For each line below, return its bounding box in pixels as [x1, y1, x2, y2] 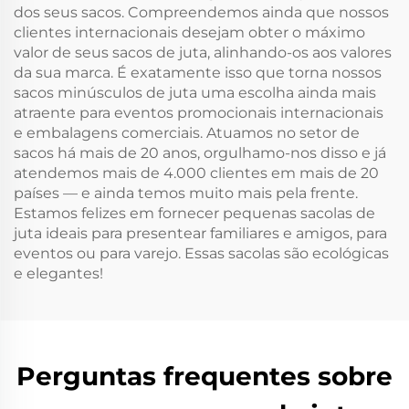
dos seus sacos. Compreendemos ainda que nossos [14, 4, 389, 22]
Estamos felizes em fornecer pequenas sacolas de [14, 204, 375, 223]
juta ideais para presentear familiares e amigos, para [14, 225, 387, 243]
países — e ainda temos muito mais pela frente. [14, 184, 358, 203]
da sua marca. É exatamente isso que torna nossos [14, 64, 382, 82]
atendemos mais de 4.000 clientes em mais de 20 [14, 164, 379, 183]
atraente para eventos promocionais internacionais [14, 104, 383, 122]
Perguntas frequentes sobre [16, 361, 393, 393]
